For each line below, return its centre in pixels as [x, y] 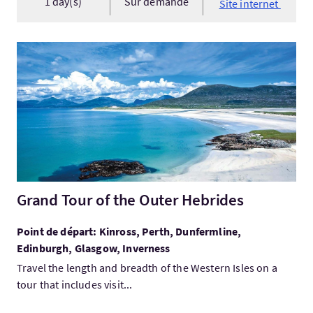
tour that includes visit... [75, 284]
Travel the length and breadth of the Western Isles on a [147, 268]
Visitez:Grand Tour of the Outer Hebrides [114, 50]
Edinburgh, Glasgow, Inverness [94, 248]
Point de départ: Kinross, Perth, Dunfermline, [129, 231]
